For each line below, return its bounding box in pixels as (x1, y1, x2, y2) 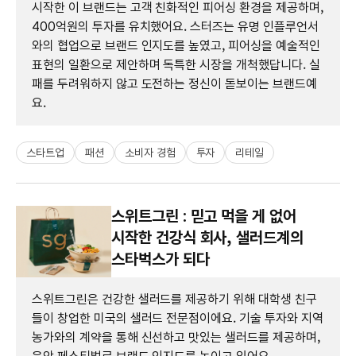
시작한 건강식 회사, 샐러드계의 (111, 227, 304, 247)
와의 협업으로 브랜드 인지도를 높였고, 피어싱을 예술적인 (32, 37, 320, 53)
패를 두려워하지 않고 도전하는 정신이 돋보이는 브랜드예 (32, 75, 317, 91)
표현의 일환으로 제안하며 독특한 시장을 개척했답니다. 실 (32, 56, 320, 72)
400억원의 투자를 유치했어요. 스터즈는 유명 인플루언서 (32, 18, 319, 34)
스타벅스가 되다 (111, 249, 210, 269)
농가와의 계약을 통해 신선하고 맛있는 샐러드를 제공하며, (32, 329, 320, 345)
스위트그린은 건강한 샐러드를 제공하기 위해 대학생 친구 (32, 291, 317, 307)
